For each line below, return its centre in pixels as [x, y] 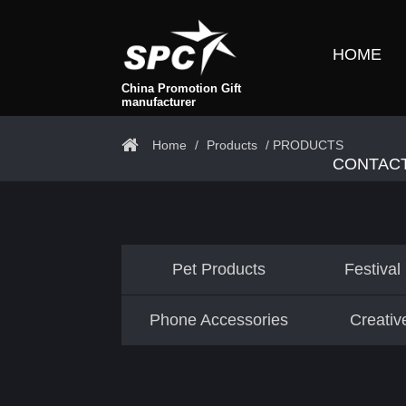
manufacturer [159, 102]
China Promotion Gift [182, 88]
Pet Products [219, 269]
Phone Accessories [219, 320]
